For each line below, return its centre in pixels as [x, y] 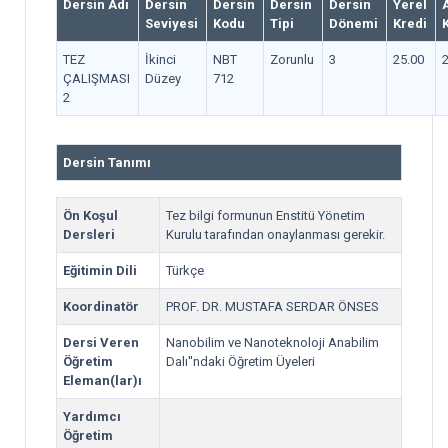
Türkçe [185, 270]
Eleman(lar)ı [102, 380]
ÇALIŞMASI [96, 78]
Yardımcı [92, 416]
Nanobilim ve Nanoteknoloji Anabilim [272, 342]
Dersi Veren [101, 342]
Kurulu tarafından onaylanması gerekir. [275, 234]
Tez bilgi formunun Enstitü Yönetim [265, 215]
